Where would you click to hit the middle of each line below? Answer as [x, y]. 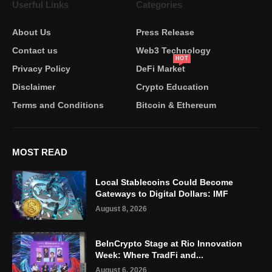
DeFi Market [161, 69]
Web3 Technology [173, 51]
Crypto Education [172, 87]
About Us [32, 32]
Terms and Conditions [58, 105]
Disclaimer [34, 87]
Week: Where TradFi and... [150, 255]
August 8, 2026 [121, 209]
